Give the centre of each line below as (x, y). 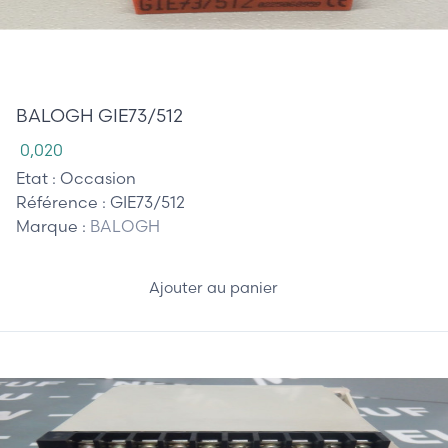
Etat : (38, 177)
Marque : (53, 225)
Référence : (63, 201)
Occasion (98, 177)
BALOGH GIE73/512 (99, 115)
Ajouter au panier (215, 288)
